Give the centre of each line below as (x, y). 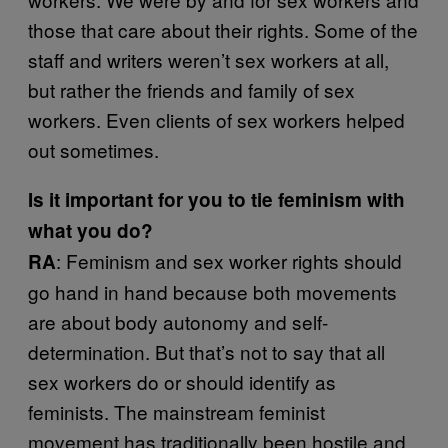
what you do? (90, 230)
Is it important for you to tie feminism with (216, 199)
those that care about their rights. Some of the (223, 29)
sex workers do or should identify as (182, 381)
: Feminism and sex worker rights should (229, 260)
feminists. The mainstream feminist (176, 411)
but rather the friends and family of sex (191, 89)
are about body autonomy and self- (178, 321)
